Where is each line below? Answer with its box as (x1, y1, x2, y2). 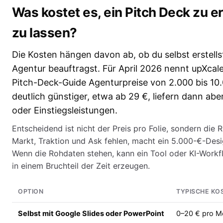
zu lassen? (12, 25, 77, 41)
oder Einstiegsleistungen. (12, 105, 117, 116)
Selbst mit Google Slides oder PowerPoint (18, 209, 164, 219)
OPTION (18, 188, 43, 196)
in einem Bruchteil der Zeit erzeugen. (12, 161, 150, 171)
